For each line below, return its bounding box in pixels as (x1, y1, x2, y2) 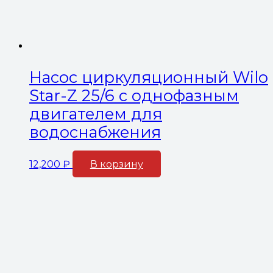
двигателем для (29, 104, 162, 123)
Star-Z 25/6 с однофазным (29, 85, 239, 105)
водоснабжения (29, 122, 161, 141)
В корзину (90, 158, 143, 170)
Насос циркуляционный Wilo (29, 67, 268, 87)
